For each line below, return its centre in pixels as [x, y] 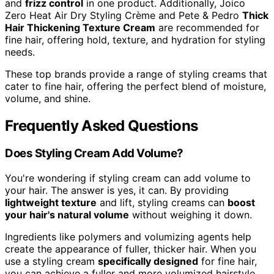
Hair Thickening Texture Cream [80, 27]
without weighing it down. [191, 215]
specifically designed [148, 261]
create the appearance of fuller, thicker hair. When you [131, 249]
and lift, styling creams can [162, 203]
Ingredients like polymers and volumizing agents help [128, 237]
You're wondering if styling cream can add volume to [128, 178]
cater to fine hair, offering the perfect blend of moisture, [135, 86]
